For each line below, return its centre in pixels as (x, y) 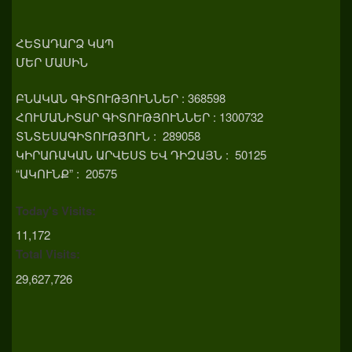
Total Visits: (48, 254)
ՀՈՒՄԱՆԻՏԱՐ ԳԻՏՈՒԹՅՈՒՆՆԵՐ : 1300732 (139, 117)
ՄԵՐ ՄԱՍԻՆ (52, 61)
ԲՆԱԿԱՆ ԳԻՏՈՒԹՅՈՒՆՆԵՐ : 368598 (121, 98)
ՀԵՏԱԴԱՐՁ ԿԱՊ (65, 42)
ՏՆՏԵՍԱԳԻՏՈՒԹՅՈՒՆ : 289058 (108, 136)
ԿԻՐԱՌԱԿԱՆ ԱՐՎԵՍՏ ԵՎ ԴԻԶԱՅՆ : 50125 (141, 155)
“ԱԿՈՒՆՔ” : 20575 (66, 174)
